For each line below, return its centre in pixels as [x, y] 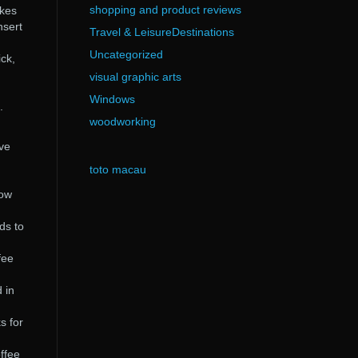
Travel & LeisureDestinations [161, 32]
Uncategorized [126, 54]
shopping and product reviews [165, 10]
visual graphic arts [135, 77]
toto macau [117, 169]
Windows [112, 99]
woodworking [122, 121]
